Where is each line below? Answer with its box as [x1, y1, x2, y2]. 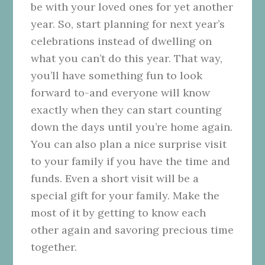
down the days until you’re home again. [31, 120, 233, 134]
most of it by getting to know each [31, 206, 206, 220]
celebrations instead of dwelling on [31, 34, 212, 49]
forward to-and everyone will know [31, 86, 211, 100]
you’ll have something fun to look [31, 69, 203, 83]
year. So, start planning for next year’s [31, 17, 225, 31]
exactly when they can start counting [31, 103, 222, 117]
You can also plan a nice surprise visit [31, 137, 227, 151]
